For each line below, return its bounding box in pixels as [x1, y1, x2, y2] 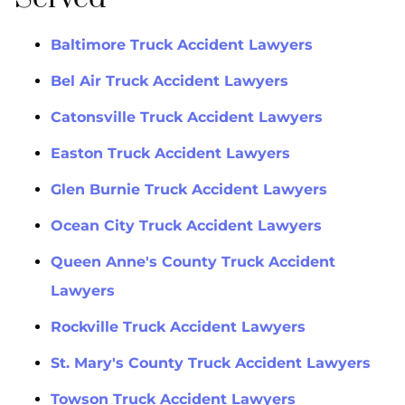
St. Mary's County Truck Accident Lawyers [51, 354, 371, 372]
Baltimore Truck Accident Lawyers [51, 36, 313, 54]
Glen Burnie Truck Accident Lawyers [51, 181, 327, 199]
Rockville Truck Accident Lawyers [51, 318, 306, 336]
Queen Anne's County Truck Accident [51, 253, 335, 271]
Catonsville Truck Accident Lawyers [51, 108, 323, 127]
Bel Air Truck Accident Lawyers [51, 72, 288, 90]
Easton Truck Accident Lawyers [51, 145, 290, 163]
